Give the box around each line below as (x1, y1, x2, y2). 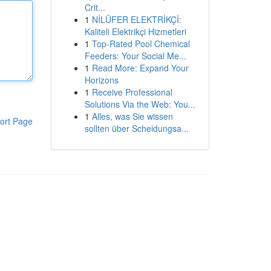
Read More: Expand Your (91, 62, 189, 74)
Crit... (84, 1, 105, 13)
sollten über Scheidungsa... (84, 122, 189, 134)
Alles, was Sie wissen (91, 110, 173, 122)
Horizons (84, 74, 119, 86)
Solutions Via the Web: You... (84, 98, 195, 110)
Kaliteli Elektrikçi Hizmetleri (84, 25, 186, 38)
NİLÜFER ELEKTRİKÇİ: (91, 13, 181, 25)
